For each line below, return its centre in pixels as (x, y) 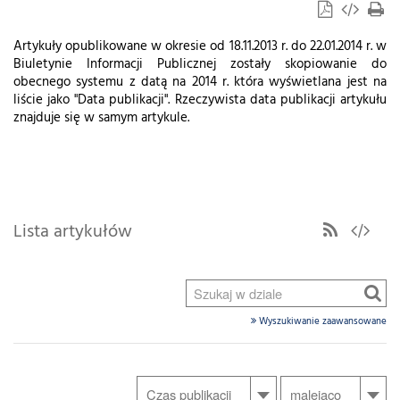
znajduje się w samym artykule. (101, 118)
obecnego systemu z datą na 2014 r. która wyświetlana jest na (200, 83)
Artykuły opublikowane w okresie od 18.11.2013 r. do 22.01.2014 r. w (200, 47)
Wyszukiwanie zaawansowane (321, 321)
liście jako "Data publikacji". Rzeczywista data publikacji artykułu (200, 100)
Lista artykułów (73, 232)
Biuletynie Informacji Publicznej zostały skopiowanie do (200, 65)
